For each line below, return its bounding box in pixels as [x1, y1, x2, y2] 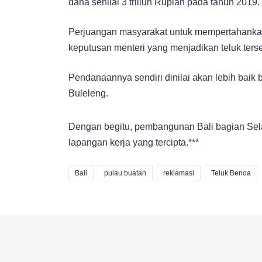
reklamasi [163, 168, 194, 177]
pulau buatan [104, 168, 146, 177]
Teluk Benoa [211, 168, 251, 177]
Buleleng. [68, 88, 108, 98]
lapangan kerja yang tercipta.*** [68, 137, 201, 147]
